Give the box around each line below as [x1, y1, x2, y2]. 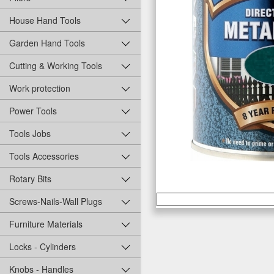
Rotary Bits [9, 172, 51, 185]
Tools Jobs [9, 127, 51, 140]
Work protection [9, 82, 70, 95]
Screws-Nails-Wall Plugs [9, 195, 102, 208]
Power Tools [9, 105, 57, 117]
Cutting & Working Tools [9, 59, 102, 72]
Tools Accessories [9, 150, 79, 163]
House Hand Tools [9, 14, 81, 27]
